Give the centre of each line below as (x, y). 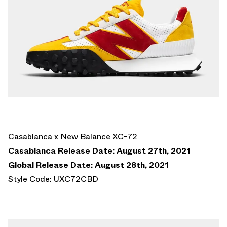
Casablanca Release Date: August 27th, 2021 (99, 150)
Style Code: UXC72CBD (53, 179)
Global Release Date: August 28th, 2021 (88, 165)
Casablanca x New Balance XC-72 (73, 136)
